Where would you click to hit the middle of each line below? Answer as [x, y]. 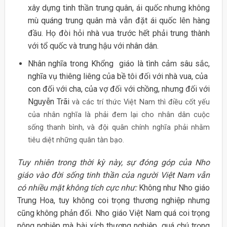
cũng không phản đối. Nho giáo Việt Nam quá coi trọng [113, 213]
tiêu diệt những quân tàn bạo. [76, 140]
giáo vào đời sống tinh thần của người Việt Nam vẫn [113, 175]
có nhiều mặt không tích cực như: [78, 188]
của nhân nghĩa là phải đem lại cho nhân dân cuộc [119, 115]
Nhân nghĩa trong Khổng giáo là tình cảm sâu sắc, [119, 63]
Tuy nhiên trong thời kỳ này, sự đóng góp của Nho [113, 163]
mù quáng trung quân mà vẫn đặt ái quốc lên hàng [119, 21]
